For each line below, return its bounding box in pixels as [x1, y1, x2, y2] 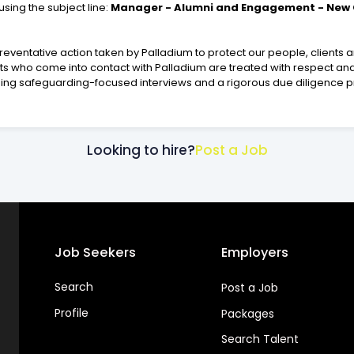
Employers [221, 243, 289, 262]
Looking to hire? [86, 141, 195, 160]
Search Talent [221, 331, 299, 348]
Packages [221, 305, 275, 322]
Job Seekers [54, 243, 136, 262]
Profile [54, 304, 88, 321]
